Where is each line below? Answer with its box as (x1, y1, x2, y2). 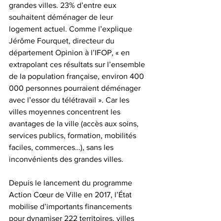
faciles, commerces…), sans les (9, 143, 115, 151)
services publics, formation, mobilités (9, 131, 138, 140)
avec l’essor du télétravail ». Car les (9, 95, 131, 104)
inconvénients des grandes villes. (9, 154, 123, 163)
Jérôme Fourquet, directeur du (9, 36, 116, 45)
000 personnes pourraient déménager (9, 83, 143, 92)
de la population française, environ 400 (9, 72, 146, 80)
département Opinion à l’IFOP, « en (9, 48, 132, 57)
